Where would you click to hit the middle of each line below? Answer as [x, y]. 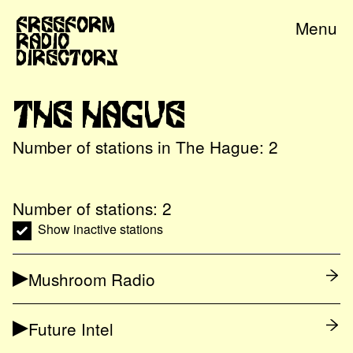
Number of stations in [94, 147]
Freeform [65, 24]
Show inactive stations [100, 229]
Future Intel [71, 328]
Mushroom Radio [92, 279]
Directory [67, 57]
